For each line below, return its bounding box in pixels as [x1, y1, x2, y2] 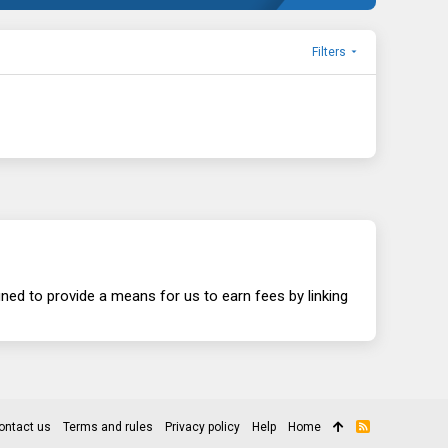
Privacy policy [165, 419, 241, 434]
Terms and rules [63, 419, 154, 434]
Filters [311, 45, 346, 59]
